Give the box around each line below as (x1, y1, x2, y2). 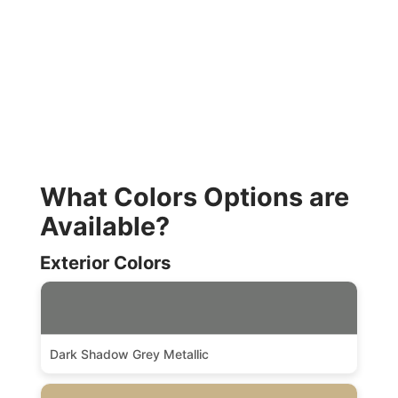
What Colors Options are (39, 180, 349, 212)
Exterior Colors (39, 251, 171, 274)
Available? (39, 210, 170, 242)
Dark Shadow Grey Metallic (49, 346, 209, 362)
